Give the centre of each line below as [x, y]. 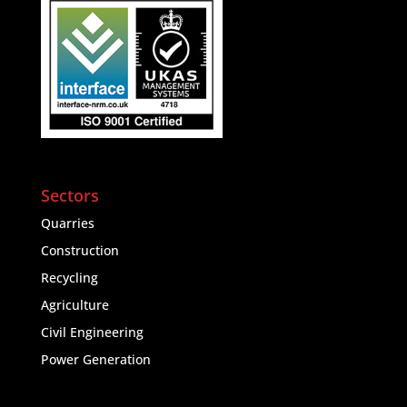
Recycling [69, 277]
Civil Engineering [92, 332]
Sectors [69, 195]
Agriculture [74, 304]
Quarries [67, 223]
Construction [79, 250]
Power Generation [95, 359]
